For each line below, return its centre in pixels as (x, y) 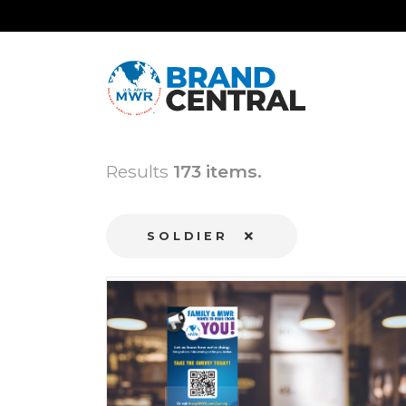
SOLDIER (191, 236)
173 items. (217, 171)
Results (140, 171)
